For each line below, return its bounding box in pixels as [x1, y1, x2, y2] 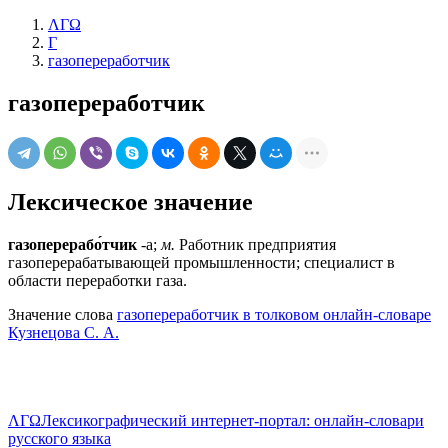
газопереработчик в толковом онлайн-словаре [117, 305, 431, 323]
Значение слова [8, 305, 117, 323]
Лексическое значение [8, 188, 253, 215]
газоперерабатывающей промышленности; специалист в [8, 253, 395, 271]
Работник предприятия [175, 235, 336, 253]
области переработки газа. [8, 271, 187, 289]
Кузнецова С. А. [8, 323, 119, 341]
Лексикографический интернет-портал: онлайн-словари [41, 411, 424, 429]
